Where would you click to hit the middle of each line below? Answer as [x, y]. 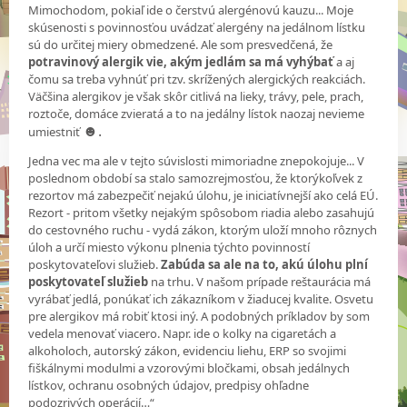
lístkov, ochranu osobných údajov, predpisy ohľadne [169, 386]
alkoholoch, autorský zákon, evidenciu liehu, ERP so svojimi [188, 351]
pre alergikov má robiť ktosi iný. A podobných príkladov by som [199, 317]
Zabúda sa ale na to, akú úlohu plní [265, 265]
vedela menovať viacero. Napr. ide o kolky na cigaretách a [183, 334]
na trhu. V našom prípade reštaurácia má [261, 282]
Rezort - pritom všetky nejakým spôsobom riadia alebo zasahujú [202, 213]
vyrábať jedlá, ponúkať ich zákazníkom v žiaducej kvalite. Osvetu [201, 299]
